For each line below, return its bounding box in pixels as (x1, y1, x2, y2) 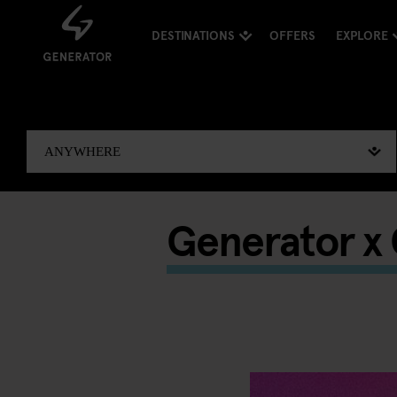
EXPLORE (335, 27, 388, 44)
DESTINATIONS (151, 27, 235, 44)
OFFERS (269, 27, 315, 44)
